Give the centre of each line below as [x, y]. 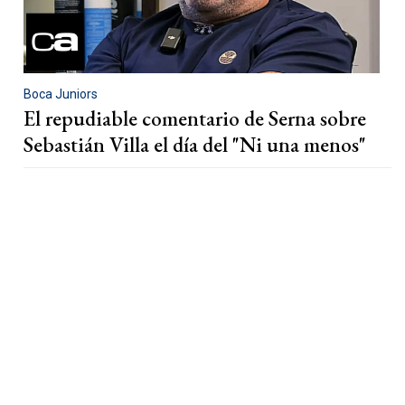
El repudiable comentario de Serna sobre [195, 118]
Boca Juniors [61, 94]
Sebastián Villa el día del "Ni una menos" [195, 144]
